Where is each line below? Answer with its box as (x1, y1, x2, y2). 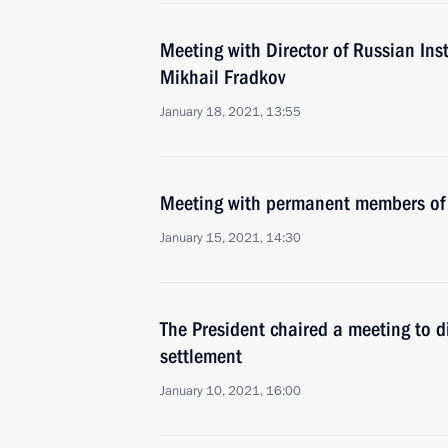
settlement (160, 344, 242, 368)
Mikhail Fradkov (160, 65, 285, 89)
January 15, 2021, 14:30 (160, 229, 301, 247)
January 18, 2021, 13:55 (160, 103, 301, 121)
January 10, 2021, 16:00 (160, 382, 301, 400)
